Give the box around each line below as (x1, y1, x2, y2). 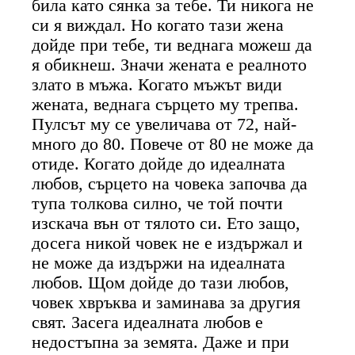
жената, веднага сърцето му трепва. (32, 94, 300, 114)
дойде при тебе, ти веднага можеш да (32, 35, 313, 55)
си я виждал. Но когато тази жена (32, 15, 284, 35)
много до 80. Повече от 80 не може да (32, 134, 315, 154)
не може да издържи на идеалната (32, 253, 286, 273)
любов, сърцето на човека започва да (32, 174, 308, 193)
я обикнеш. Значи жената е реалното (32, 55, 307, 74)
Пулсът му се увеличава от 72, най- (32, 114, 297, 134)
